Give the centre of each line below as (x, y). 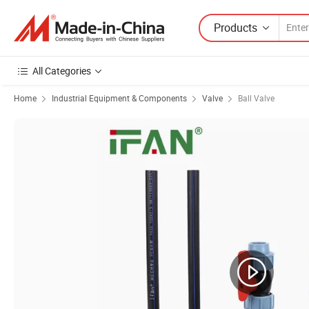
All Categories (62, 71)
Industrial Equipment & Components (119, 98)
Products (236, 27)
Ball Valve (256, 98)
